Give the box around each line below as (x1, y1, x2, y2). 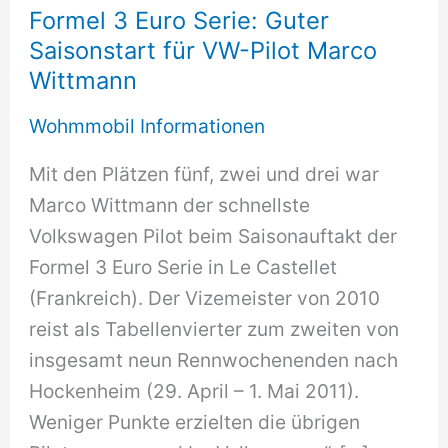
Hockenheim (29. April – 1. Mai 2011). (29, 378, 360, 403)
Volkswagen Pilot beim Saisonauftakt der (29, 223, 398, 248)
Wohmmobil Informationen (29, 113, 266, 138)
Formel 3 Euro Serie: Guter (29, 6, 330, 36)
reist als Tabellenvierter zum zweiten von (29, 316, 400, 341)
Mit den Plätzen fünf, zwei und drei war (29, 161, 380, 186)
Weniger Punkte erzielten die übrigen (29, 409, 361, 434)
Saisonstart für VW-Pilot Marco (29, 36, 378, 66)
